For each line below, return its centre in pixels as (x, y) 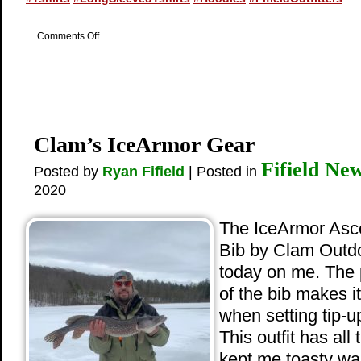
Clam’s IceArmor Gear (144, 145)
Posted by (68, 172)
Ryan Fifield (143, 172)
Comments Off (68, 36)
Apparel (116, 69)
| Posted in (223, 172)
